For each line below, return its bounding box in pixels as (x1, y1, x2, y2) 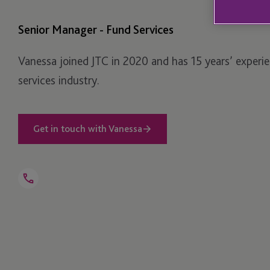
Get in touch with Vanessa (33, 122, 142, 134)
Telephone (27, 186, 63, 196)
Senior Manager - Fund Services (18, 22, 174, 37)
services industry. (18, 72, 99, 87)
